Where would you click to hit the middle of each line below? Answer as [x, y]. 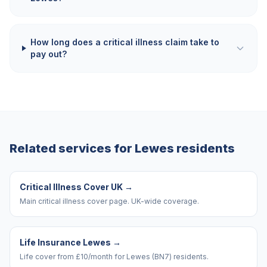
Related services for [72, 148]
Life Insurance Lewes [65, 242]
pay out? [48, 54]
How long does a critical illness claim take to [125, 42]
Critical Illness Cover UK [71, 187]
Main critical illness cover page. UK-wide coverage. [109, 201]
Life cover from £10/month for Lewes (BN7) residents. [114, 257]
